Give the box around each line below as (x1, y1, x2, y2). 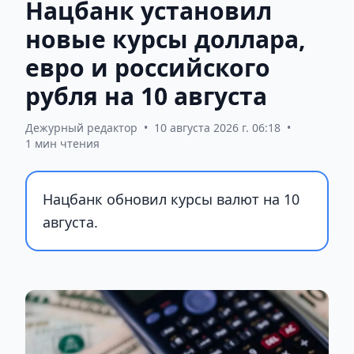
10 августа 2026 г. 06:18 (154, 119, 281, 135)
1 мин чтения (25, 135, 100, 151)
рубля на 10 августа (25, 79, 267, 112)
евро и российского (25, 51, 270, 84)
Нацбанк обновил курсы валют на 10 (43, 189, 299, 209)
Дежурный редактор (25, 119, 137, 135)
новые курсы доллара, (25, 22, 306, 55)
